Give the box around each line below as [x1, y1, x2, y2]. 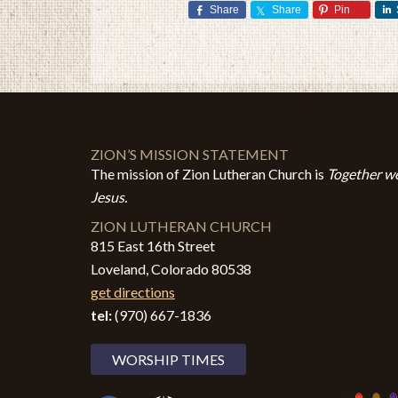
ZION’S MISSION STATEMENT [91, 146, 289, 163]
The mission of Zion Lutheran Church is [91, 165, 327, 182]
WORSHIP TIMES [112, 351, 225, 368]
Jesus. [91, 188, 127, 205]
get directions [91, 283, 175, 300]
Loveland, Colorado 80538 [91, 260, 251, 277]
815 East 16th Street [91, 237, 215, 254]
